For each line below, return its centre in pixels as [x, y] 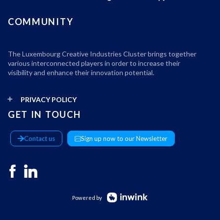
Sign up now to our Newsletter [124, 138]
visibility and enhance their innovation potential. [81, 73]
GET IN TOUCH [44, 114]
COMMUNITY [41, 22]
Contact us [40, 138]
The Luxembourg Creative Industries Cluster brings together [102, 54]
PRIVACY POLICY [49, 100]
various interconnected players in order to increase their [94, 63]
